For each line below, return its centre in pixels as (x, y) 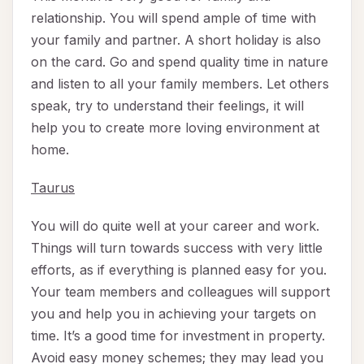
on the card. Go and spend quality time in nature (180, 62)
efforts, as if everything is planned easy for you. (179, 270)
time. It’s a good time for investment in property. (178, 336)
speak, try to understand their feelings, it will (167, 106)
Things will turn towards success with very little (177, 248)
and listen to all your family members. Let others (180, 84)
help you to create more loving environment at (175, 128)
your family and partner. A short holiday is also (176, 40)
